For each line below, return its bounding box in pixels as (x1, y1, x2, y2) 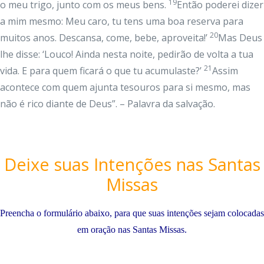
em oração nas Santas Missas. (77, 225, 187, 235)
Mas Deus (218, 31, 262, 44)
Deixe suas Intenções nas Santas (4, 153, 260, 176)
